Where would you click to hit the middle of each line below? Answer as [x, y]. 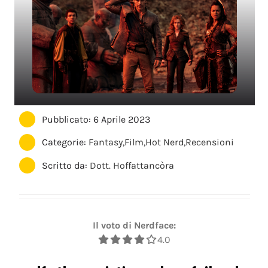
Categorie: [66, 142]
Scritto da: [66, 165]
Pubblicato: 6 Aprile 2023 [96, 120]
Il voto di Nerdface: [134, 226]
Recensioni [210, 142]
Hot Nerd [165, 142]
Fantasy [106, 142]
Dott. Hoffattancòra [132, 165]
